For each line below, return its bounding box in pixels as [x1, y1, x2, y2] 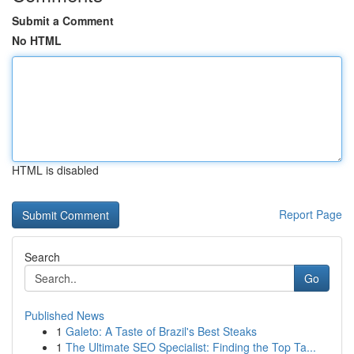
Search [24, 249, 60, 265]
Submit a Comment [12, 13, 114, 28]
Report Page [279, 206, 342, 222]
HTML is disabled [12, 162, 99, 178]
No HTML [12, 32, 62, 48]
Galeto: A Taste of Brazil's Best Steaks [66, 323, 257, 339]
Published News [24, 307, 104, 323]
